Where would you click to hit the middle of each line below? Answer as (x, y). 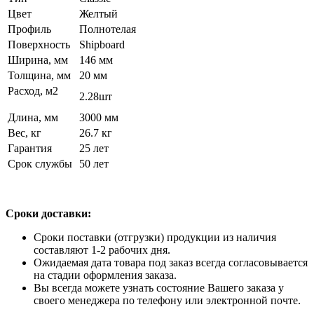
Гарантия (30, 148)
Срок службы (40, 163)
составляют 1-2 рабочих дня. (102, 250)
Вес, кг (25, 132)
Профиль (29, 29)
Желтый (98, 13)
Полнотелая (108, 29)
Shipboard (102, 44)
